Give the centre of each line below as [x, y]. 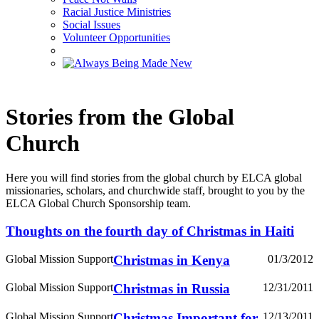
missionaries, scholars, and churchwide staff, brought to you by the [155, 191]
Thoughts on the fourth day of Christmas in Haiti [150, 231]
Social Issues [91, 25]
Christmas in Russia [172, 289]
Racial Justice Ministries [117, 12]
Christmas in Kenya [172, 260]
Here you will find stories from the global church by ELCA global [154, 178]
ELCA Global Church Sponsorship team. [98, 204]
